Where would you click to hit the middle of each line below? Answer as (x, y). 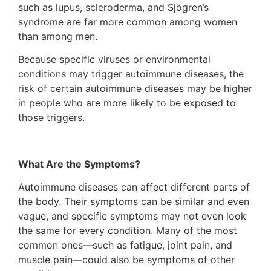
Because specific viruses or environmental (114, 59)
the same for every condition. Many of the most (128, 231)
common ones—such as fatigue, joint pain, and (125, 245)
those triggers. (51, 117)
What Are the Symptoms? (79, 164)
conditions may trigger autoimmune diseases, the (131, 73)
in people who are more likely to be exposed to (127, 103)
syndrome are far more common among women (128, 21)
